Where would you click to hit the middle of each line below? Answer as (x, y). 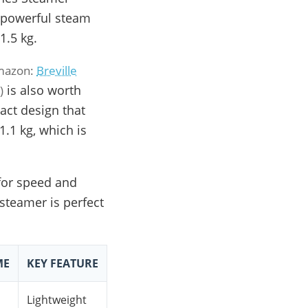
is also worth (43, 90)
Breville (57, 71)
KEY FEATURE (63, 264)
